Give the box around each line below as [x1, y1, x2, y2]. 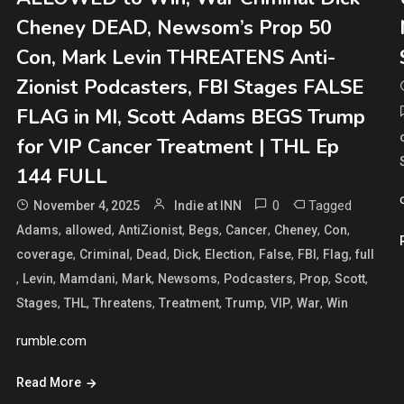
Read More [15, 374, 81, 390]
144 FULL [15, 162, 107, 190]
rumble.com [15, 332, 87, 349]
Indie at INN [173, 197, 242, 213]
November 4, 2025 [32, 197, 140, 213]
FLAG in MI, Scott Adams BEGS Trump [15, 103, 365, 131]
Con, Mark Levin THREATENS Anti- [15, 43, 335, 71]
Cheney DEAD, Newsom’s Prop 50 [15, 14, 332, 41]
